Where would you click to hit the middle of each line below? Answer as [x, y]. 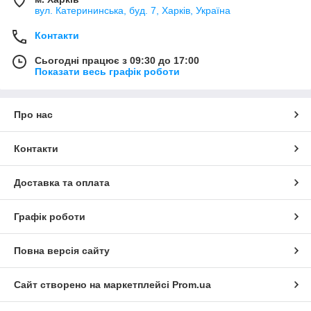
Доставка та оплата [62, 183]
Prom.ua [192, 285]
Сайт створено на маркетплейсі [93, 285]
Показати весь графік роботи [107, 72]
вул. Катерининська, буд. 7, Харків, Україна [133, 11]
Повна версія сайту [62, 251]
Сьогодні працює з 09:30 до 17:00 [117, 61]
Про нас [33, 115]
